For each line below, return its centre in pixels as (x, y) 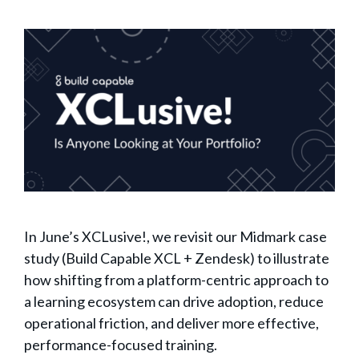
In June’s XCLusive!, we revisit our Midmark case (175, 237)
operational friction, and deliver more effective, (171, 323)
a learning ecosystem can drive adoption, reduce (174, 302)
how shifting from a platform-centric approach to (176, 280)
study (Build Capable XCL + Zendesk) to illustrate (177, 258)
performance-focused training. (121, 345)
